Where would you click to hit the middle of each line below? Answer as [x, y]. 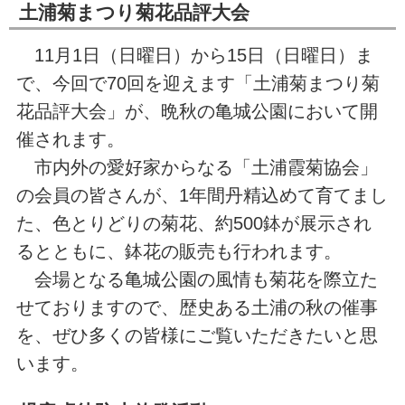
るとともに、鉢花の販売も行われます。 [179, 251]
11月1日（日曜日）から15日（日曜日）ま [194, 55]
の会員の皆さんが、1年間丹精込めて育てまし [202, 195]
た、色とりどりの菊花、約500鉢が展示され [193, 223]
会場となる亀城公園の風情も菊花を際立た [197, 279]
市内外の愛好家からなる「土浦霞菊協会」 [197, 167]
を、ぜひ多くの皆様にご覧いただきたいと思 [197, 335]
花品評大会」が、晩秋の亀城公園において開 [197, 111]
